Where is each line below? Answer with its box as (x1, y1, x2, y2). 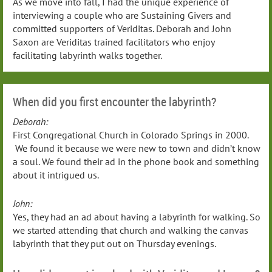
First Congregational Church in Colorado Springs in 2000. (13, 128, 248, 141)
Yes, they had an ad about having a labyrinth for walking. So (13, 211, 260, 223)
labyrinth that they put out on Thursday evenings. (13, 237, 216, 250)
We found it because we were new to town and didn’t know (13, 141, 260, 154)
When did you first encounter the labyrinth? (13, 93, 216, 110)
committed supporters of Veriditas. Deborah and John (13, 22, 231, 35)
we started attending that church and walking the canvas (13, 224, 248, 237)
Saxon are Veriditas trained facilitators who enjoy (13, 35, 214, 48)
